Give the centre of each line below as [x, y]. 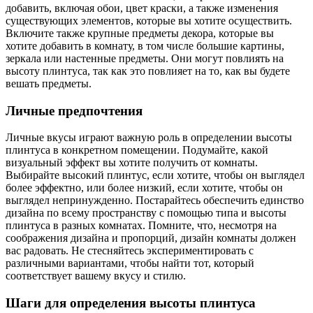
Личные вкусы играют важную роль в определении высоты [149, 138]
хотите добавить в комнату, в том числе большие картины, [145, 45]
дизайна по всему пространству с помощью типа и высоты [146, 213]
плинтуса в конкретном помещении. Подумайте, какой [137, 150]
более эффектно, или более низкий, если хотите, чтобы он [144, 188]
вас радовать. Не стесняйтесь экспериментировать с [130, 251]
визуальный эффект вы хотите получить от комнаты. [132, 163]
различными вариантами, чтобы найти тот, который [130, 263]
